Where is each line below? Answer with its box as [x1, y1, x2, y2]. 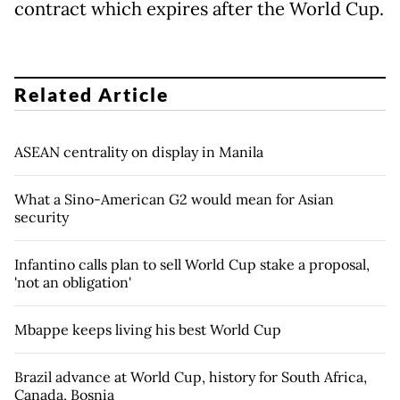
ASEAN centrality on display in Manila [14, 142, 263, 161]
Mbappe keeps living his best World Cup [14, 320, 281, 338]
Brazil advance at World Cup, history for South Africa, [14, 367, 367, 386]
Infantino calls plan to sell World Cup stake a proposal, [14, 254, 370, 273]
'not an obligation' [14, 272, 131, 291]
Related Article [14, 82, 170, 105]
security [14, 207, 69, 226]
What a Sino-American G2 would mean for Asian [14, 189, 334, 208]
